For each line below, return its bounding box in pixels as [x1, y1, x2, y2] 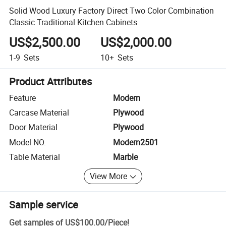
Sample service [9, 197, 79, 211]
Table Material [9, 151, 61, 163]
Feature [9, 92, 36, 103]
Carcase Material [9, 107, 70, 119]
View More [90, 171, 128, 182]
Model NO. [9, 136, 46, 148]
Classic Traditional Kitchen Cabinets [9, 16, 138, 28]
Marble [113, 151, 138, 163]
